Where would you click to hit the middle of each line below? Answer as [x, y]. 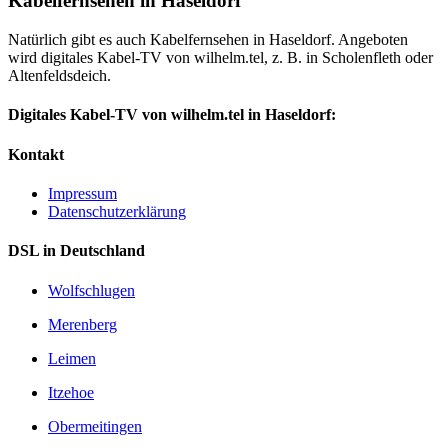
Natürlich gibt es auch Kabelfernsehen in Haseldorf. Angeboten [208, 40]
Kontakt [36, 154]
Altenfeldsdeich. [59, 76]
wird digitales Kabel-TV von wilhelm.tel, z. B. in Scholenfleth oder [220, 58]
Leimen [72, 358]
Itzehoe [71, 392]
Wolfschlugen [91, 290]
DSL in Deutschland [76, 251]
